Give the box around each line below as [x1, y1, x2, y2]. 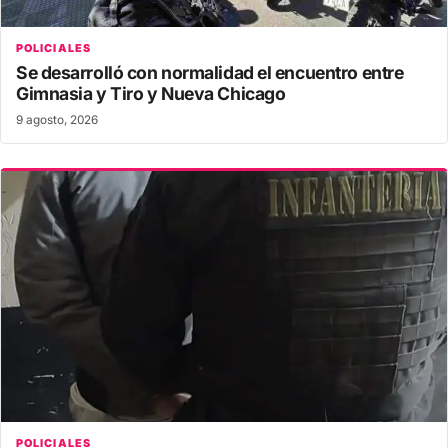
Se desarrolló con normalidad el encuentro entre [16, 62, 404, 84]
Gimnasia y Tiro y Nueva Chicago [16, 83, 286, 105]
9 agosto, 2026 [16, 113, 98, 128]
